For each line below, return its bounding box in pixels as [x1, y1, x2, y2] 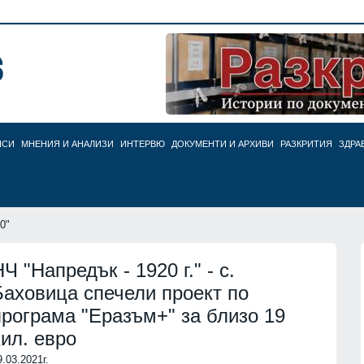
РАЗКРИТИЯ [280, 139, 332, 149]
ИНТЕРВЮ [120, 139, 165, 149]
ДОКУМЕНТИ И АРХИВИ [171, 139, 274, 149]
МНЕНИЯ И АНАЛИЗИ [21, 139, 114, 149]
